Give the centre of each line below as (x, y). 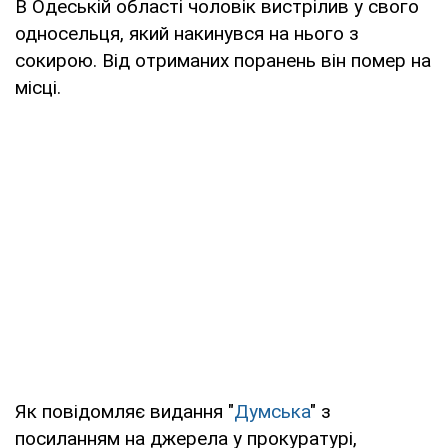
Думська (272, 411)
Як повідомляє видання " (124, 411)
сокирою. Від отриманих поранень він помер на (223, 60)
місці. (38, 87)
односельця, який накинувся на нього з (187, 33)
